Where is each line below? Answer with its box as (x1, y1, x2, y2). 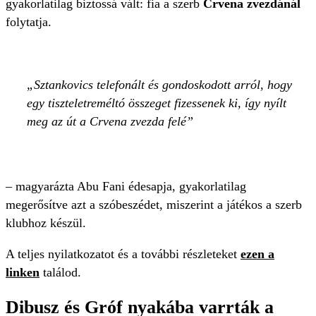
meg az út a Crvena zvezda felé (27, 114, 186, 128)
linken (6, 265, 39, 279)
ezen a (241, 246, 274, 261)
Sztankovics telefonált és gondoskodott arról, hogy (34, 77, 292, 92)
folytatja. (6, 14, 55, 29)
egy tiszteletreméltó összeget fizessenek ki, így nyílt (27, 95, 286, 110)
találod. (39, 265, 81, 279)
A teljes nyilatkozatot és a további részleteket (6, 246, 241, 261)
